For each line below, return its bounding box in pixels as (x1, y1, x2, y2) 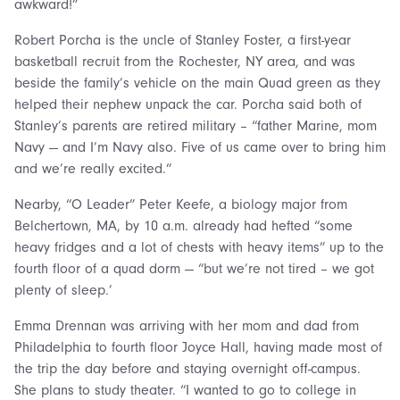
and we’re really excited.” (14, 160, 171, 177)
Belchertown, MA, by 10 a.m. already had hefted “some (14, 217, 353, 234)
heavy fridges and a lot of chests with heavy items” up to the (14, 238, 384, 255)
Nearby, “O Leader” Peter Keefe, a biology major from (14, 196, 347, 212)
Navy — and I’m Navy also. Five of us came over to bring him (14, 138, 386, 155)
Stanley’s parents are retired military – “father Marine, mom (14, 117, 377, 134)
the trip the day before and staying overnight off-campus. (14, 360, 361, 377)
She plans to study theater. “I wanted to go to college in (14, 381, 356, 398)
